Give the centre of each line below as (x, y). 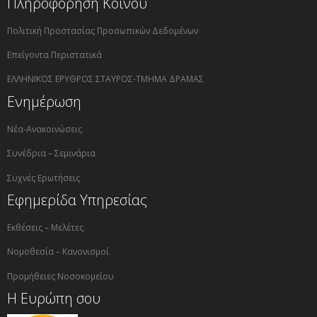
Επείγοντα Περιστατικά (54, 55)
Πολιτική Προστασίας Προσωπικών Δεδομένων (103, 30)
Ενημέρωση (44, 101)
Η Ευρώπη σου (54, 298)
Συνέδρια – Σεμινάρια (51, 154)
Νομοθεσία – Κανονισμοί (58, 252)
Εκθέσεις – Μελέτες (45, 227)
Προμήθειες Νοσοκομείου (60, 276)
